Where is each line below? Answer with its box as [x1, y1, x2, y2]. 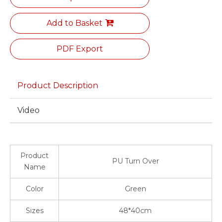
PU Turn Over [111, 157, 159, 166]
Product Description [17, 81, 98, 90]
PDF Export [56, 44, 103, 54]
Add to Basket [46, 18, 103, 28]
